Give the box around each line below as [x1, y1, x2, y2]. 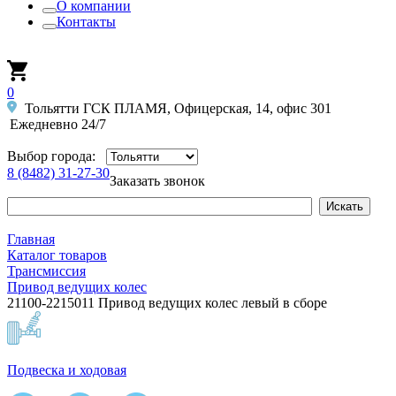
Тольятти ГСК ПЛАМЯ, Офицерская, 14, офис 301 [20, 101, 331, 116]
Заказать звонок [110, 173, 205, 188]
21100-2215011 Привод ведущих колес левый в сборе [7, 295, 327, 310]
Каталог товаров [7, 247, 107, 263]
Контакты [57, 14, 116, 29]
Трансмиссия [7, 263, 86, 278]
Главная [7, 232, 55, 247]
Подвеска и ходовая [7, 362, 126, 377]
